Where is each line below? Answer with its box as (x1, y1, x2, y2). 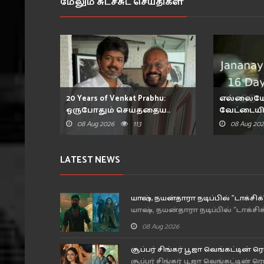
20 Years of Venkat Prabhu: (66, 93, 166, 105)
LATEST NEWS (60, 153, 120, 168)
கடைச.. (219, 116, 250, 129)
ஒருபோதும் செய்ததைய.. (66, 104, 170, 117)
